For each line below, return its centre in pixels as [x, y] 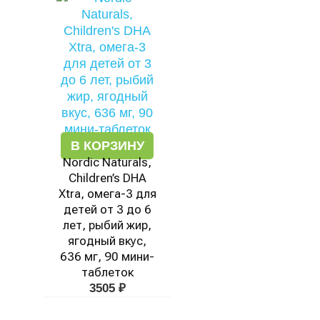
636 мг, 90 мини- [107, 256]
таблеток [107, 272]
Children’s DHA [107, 178]
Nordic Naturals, [107, 162]
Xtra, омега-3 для [107, 194]
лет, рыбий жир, [107, 225]
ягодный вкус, [107, 241]
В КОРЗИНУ [107, 146]
